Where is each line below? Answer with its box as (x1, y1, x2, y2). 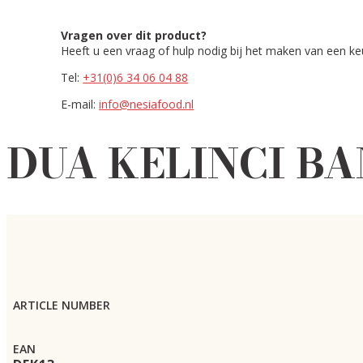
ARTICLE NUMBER (13, 297, 110, 313)
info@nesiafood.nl (99, 96, 194, 112)
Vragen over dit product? (61, 28, 207, 43)
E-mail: (61, 96, 100, 112)
